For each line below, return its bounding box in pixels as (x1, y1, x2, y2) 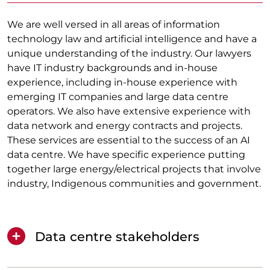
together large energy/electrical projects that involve (7, 163, 261, 175)
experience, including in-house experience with (7, 77, 237, 89)
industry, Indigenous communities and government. (7, 178, 261, 190)
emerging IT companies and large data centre (7, 91, 228, 103)
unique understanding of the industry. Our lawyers (7, 48, 251, 60)
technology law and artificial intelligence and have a (7, 33, 257, 45)
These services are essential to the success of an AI (7, 134, 250, 146)
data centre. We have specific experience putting (7, 149, 245, 161)
